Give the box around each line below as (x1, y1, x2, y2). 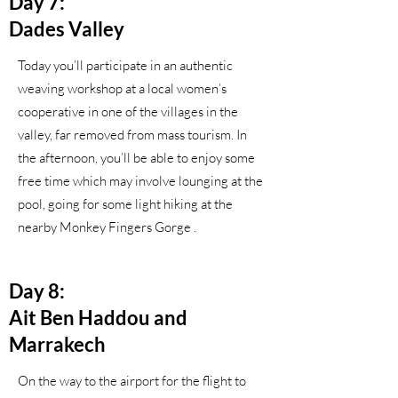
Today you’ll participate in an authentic (18, 57, 233, 74)
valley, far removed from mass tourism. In (18, 126, 247, 143)
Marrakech (9, 332, 106, 356)
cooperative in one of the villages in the (18, 103, 238, 120)
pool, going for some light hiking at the (18, 195, 233, 212)
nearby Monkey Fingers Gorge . (18, 219, 196, 235)
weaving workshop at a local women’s (18, 80, 227, 97)
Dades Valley (9, 17, 124, 41)
